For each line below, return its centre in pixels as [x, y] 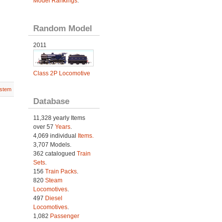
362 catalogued [55, 154]
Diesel [54, 198]
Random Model [62, 28]
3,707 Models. [52, 145]
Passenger [64, 216]
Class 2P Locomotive [61, 74]
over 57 [44, 127]
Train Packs [61, 172]
